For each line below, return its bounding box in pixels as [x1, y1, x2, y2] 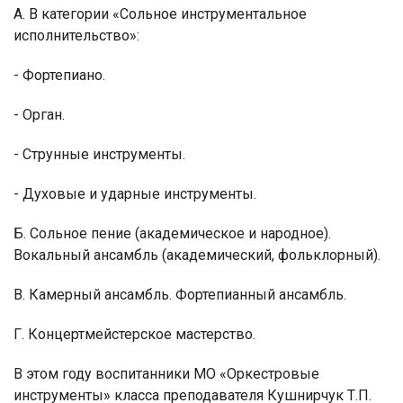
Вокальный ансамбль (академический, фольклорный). [13, 246, 381, 264]
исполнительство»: [13, 26, 139, 44]
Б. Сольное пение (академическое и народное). [13, 224, 331, 242]
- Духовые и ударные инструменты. [13, 184, 256, 202]
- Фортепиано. [13, 66, 105, 84]
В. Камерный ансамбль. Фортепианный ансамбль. [13, 285, 346, 303]
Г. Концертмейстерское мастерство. [13, 325, 255, 343]
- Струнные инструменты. [13, 145, 185, 163]
